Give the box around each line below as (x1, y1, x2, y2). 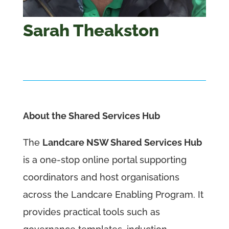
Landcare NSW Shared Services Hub (42, 136, 202, 148)
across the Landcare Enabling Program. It (22, 189, 203, 200)
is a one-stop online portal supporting (22, 154, 187, 165)
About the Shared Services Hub (22, 110, 160, 121)
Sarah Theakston (22, 20, 159, 40)
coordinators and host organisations (22, 171, 179, 182)
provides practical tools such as (22, 206, 160, 217)
